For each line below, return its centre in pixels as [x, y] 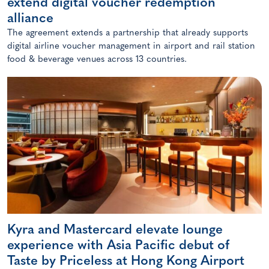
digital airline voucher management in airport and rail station [131, 47]
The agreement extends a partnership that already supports [128, 34]
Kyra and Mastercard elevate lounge [115, 230]
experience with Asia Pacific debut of [118, 246]
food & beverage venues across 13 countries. [97, 60]
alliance [30, 19]
